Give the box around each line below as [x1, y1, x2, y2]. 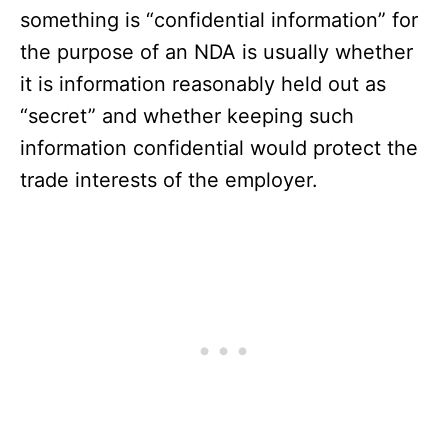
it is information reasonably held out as [20, 72, 386, 97]
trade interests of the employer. [20, 168, 318, 193]
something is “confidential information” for [20, 8, 418, 33]
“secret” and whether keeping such [20, 104, 354, 129]
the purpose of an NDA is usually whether [20, 40, 413, 65]
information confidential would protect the [20, 136, 418, 161]
